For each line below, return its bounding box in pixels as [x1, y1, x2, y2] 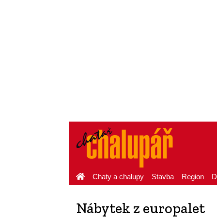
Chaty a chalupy [93, 172, 144, 181]
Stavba [152, 172, 174, 181]
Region [182, 172, 204, 181]
